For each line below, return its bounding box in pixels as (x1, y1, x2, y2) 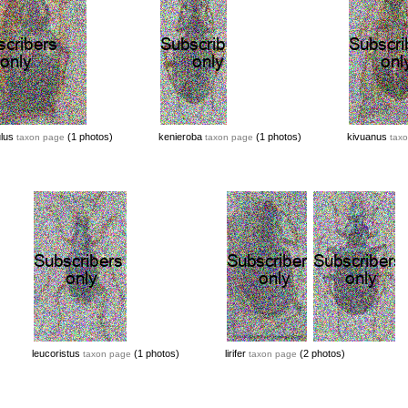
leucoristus (31, 348, 83, 359)
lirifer (224, 348, 249, 359)
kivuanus (346, 131, 390, 142)
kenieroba (158, 131, 205, 142)
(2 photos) (296, 348, 345, 359)
